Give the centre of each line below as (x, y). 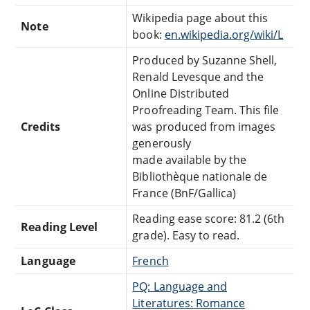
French (151, 261)
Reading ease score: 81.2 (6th (209, 218)
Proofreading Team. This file (206, 110)
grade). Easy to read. (186, 235)
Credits (40, 126)
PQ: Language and (180, 286)
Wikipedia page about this (200, 18)
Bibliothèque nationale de (200, 176)
